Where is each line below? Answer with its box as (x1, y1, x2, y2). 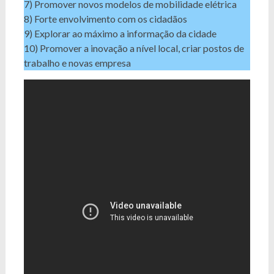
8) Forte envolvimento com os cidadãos (23, 12, 187, 24)
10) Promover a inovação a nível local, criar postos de (23, 42, 244, 54)
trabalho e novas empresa (23, 56, 131, 68)
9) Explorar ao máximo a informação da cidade (23, 27, 217, 39)
